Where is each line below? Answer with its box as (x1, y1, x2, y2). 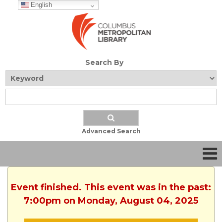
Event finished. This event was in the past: (11, 182, 211, 193)
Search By (85, 58, 123, 67)
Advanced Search (81, 127, 141, 135)
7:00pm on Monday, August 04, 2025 (24, 195, 198, 207)
